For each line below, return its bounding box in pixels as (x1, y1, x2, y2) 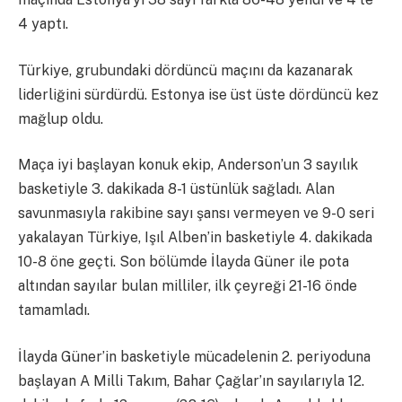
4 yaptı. (18, 15, 68, 32)
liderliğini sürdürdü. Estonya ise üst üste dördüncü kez (18, 85, 379, 103)
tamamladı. (18, 301, 90, 319)
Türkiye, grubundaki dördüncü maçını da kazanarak (18, 61, 353, 79)
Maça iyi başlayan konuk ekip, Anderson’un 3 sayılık (18, 156, 358, 174)
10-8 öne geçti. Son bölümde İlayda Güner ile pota (18, 253, 349, 271)
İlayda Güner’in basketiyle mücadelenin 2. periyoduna (18, 347, 371, 365)
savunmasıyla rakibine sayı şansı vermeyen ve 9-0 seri (18, 205, 374, 223)
